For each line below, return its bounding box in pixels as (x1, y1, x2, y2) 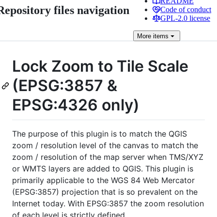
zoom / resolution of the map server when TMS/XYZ (12, 152, 203, 162)
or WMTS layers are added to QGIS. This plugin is (12, 163, 193, 173)
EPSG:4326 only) (12, 95, 139, 114)
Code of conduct (160, 5, 211, 14)
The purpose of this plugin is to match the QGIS (12, 128, 187, 139)
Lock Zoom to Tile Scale (12, 57, 188, 76)
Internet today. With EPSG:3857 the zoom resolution (12, 198, 204, 208)
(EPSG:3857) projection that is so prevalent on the (12, 186, 198, 197)
